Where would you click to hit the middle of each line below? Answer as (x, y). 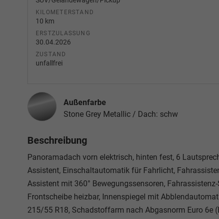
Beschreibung (57, 140)
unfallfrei (49, 63)
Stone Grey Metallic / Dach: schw (121, 114)
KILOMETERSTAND (65, 12)
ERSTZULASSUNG (63, 33)
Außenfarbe (85, 102)
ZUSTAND (51, 54)
